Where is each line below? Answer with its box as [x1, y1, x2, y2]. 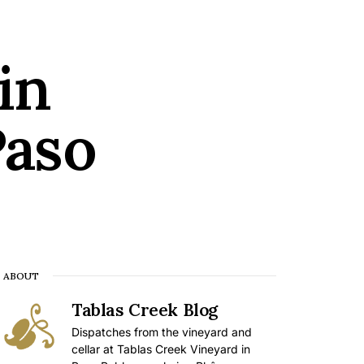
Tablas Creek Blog [71, 299, 218, 322]
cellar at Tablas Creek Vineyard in [71, 342, 250, 357]
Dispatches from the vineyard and [71, 325, 252, 340]
